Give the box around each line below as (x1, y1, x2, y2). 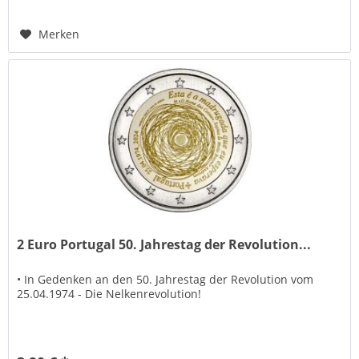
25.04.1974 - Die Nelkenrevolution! (17, 286, 202, 302)
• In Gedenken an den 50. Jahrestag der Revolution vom (17, 272, 314, 288)
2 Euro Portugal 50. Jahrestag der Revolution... (17, 236, 312, 254)
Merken (38, 26, 80, 42)
